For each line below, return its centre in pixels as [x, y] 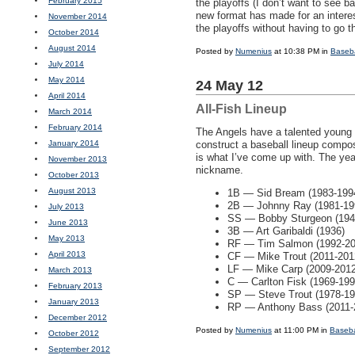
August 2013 [72, 191]
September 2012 [79, 349]
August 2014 [72, 48]
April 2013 [67, 254]
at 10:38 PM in [301, 51]
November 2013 [78, 159]
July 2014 [66, 64]
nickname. [219, 170]
